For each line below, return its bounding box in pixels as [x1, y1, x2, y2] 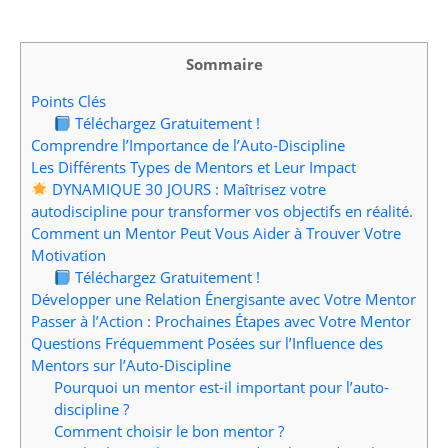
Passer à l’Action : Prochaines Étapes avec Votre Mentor [31, 311, 411, 332]
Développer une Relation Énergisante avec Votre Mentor [31, 289, 416, 310]
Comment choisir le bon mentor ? [53, 421, 284, 442]
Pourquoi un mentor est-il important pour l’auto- [53, 377, 389, 398]
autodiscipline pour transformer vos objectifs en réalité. [31, 201, 413, 222]
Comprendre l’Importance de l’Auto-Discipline [31, 135, 345, 156]
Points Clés [31, 91, 106, 112]
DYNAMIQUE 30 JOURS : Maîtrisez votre [48, 179, 327, 200]
